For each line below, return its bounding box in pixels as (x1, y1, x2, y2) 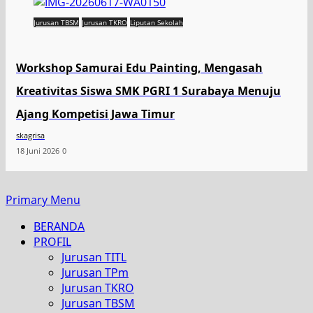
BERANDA (34, 219, 85, 234)
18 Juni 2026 (16, 145, 59, 156)
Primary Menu (6, 192, 80, 208)
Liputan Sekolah (130, 17, 183, 27)
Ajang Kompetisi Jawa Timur (16, 106, 175, 122)
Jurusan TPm (61, 265, 129, 280)
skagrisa (16, 130, 45, 140)
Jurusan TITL (61, 249, 126, 265)
